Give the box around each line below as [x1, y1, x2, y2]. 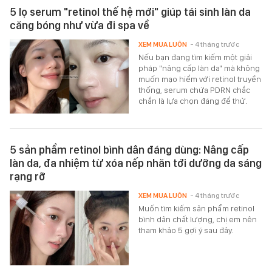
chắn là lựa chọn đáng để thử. [138, 96, 248, 106]
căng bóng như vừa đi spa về [10, 19, 149, 32]
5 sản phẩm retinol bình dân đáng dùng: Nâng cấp [10, 143, 249, 157]
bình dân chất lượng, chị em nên [138, 214, 257, 225]
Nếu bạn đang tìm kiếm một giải [138, 52, 253, 63]
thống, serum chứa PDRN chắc [138, 85, 251, 95]
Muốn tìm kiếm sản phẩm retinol [138, 203, 255, 214]
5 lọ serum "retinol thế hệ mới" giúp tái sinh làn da [10, 5, 251, 19]
